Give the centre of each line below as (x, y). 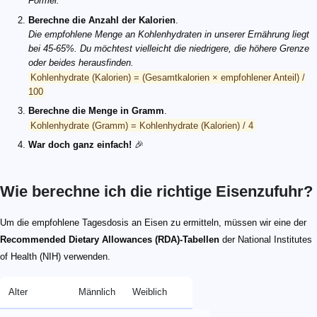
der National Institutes (266, 240)
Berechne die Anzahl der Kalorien (102, 21)
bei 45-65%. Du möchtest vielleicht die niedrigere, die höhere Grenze (169, 49)
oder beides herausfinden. (81, 63)
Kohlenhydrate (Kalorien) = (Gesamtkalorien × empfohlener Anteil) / (168, 77)
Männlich (97, 292)
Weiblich (150, 292)
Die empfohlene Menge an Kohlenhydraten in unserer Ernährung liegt (169, 35)
